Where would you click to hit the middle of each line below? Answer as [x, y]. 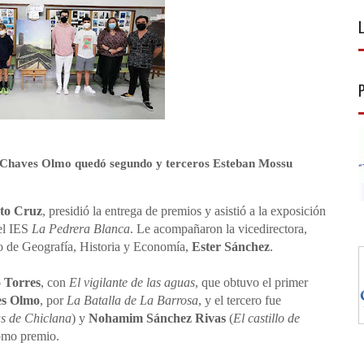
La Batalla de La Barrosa [132, 300]
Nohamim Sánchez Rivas [157, 318]
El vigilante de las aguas [132, 282]
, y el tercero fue [239, 300]
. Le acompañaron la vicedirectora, [218, 229]
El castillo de [266, 318]
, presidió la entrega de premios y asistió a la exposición [184, 211]
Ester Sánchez [230, 247]
